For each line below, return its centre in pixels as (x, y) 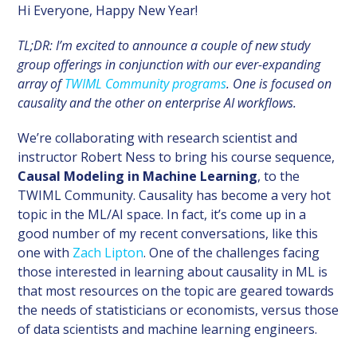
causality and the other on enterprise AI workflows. (157, 102)
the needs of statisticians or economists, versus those (178, 310)
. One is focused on (279, 83)
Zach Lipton (108, 252)
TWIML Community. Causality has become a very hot (175, 195)
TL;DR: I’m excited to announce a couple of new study (164, 45)
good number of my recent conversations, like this (168, 233)
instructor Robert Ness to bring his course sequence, (177, 157)
